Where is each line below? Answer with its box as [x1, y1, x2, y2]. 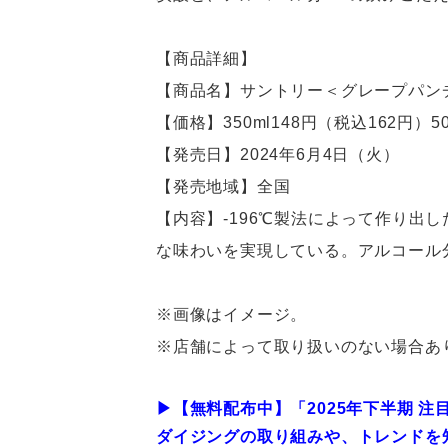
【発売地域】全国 [156, 178, 291, 195]
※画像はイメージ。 [156, 306, 308, 323]
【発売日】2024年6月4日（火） [156, 146, 400, 163]
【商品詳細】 [156, 50, 257, 67]
